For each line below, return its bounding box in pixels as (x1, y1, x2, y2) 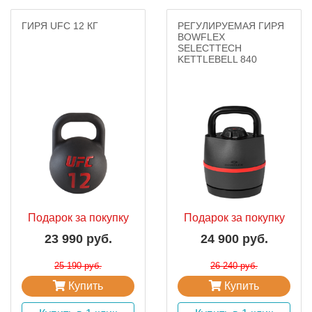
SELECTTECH (178, 42, 242, 54)
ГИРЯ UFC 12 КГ (22, 20, 98, 31)
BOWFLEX (178, 31, 225, 42)
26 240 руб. (210, 260, 258, 271)
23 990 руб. (44, 232, 112, 246)
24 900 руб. (200, 232, 268, 246)
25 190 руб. (54, 260, 102, 271)
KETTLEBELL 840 (178, 54, 257, 65)
